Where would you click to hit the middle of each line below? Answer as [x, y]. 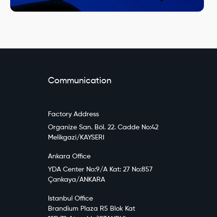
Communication [79, 81]
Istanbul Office [70, 198]
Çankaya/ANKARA [76, 179]
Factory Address [73, 114]
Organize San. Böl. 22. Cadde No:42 [103, 127]
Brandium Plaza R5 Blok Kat [91, 209]
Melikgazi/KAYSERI [76, 137]
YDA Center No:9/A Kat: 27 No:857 [100, 169]
